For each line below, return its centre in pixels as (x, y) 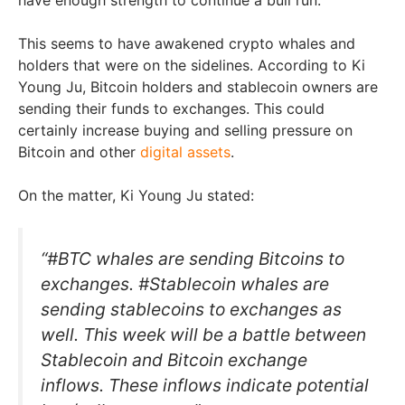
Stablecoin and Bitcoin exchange (174, 359)
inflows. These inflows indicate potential (205, 385)
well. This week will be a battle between (203, 334)
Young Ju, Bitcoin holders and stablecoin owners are (198, 86)
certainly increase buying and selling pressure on (185, 130)
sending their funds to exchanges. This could (171, 108)
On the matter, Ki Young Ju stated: (136, 195)
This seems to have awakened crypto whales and (187, 43)
